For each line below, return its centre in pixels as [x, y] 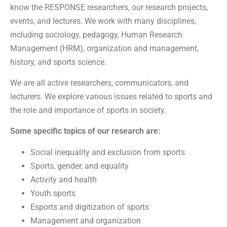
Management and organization [86, 220]
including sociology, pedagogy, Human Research [96, 34]
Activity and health [64, 179]
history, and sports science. [58, 62]
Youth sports [53, 193]
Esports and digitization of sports [90, 207]
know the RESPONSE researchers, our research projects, [109, 7]
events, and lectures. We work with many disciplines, [103, 21]
